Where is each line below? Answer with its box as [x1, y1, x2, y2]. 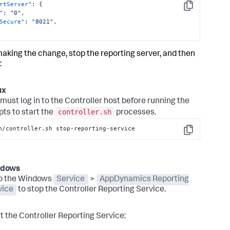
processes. [114, 109, 156, 117]
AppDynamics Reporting [100, 175, 189, 184]
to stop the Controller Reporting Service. [16, 185, 166, 194]
